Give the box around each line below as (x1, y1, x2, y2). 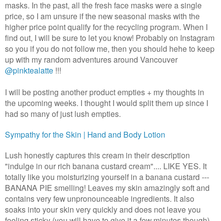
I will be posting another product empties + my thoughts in (5, 86, 204, 98)
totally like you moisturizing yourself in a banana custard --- (5, 171, 209, 183)
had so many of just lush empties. (5, 108, 123, 119)
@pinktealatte (5, 65, 53, 76)
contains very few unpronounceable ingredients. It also (5, 193, 194, 204)
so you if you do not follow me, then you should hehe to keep (5, 43, 215, 54)
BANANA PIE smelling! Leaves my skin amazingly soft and (5, 182, 210, 193)
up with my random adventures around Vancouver (5, 54, 178, 65)
